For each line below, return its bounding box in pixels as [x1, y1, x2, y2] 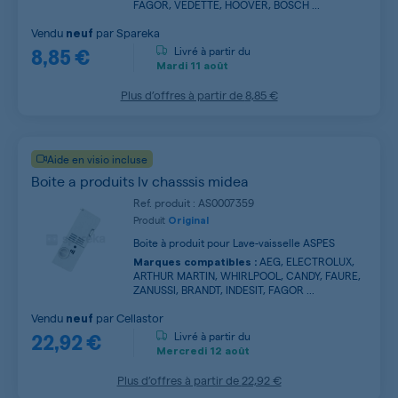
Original [168, 215, 209, 226]
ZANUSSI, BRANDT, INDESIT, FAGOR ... [133, 282, 314, 297]
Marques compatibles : [133, 256, 257, 267]
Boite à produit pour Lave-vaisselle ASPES [133, 235, 335, 250]
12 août [207, 346, 250, 357]
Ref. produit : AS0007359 [133, 195, 254, 210]
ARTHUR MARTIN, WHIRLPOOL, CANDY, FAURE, [133, 267, 361, 283]
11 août [187, 60, 228, 72]
